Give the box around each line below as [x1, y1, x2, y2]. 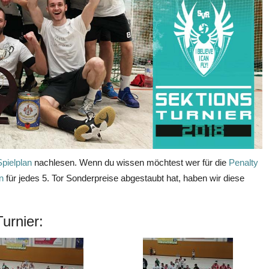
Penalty [229, 157, 258, 168]
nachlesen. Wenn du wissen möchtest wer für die [32, 157, 229, 168]
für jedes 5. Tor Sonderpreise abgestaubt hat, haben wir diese [6, 172, 244, 183]
